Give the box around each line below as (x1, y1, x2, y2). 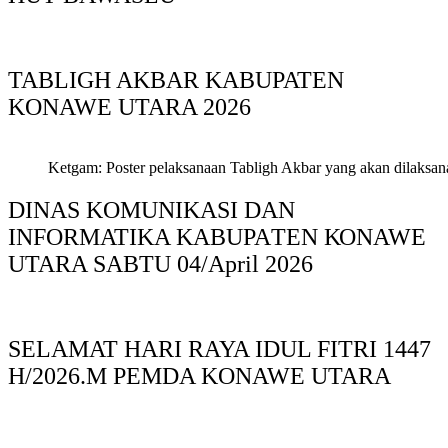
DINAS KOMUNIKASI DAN (8, 196, 295, 223)
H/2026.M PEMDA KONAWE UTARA (8, 362, 391, 389)
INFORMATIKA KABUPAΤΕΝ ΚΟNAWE (8, 223, 426, 250)
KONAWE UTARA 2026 (8, 94, 251, 121)
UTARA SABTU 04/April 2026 (8, 250, 313, 277)
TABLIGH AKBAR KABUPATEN (8, 67, 344, 94)
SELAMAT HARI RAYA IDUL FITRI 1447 (8, 335, 431, 362)
